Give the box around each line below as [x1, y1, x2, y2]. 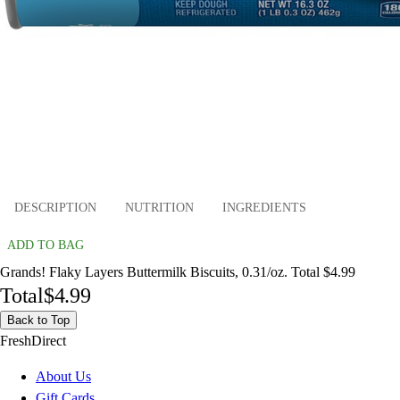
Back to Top [7, 312, 70, 327]
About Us [36, 368, 91, 384]
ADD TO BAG [7, 237, 84, 252]
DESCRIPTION [14, 201, 96, 215]
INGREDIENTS [222, 201, 306, 215]
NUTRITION [125, 201, 194, 215]
